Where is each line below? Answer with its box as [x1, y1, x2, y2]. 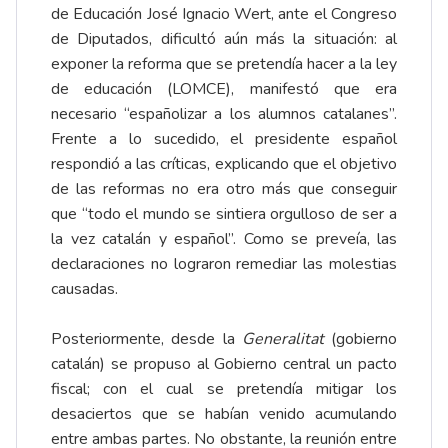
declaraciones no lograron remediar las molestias [51, 253, 397, 276]
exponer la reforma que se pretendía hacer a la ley [51, 53, 397, 76]
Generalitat [241, 328, 331, 351]
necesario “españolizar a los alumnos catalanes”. [51, 103, 397, 126]
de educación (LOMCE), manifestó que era [51, 78, 397, 101]
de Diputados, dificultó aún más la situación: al [51, 28, 397, 51]
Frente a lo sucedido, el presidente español [51, 128, 397, 151]
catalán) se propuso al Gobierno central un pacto [51, 353, 397, 376]
